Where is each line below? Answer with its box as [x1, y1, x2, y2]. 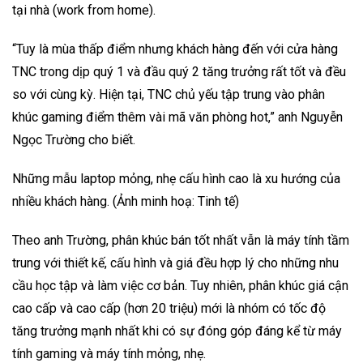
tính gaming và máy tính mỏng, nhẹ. [12, 345, 209, 361]
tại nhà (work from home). [12, 2, 156, 18]
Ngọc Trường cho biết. [12, 131, 135, 147]
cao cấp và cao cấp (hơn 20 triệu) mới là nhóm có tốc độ [12, 300, 326, 316]
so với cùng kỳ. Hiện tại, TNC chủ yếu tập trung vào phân [12, 86, 325, 102]
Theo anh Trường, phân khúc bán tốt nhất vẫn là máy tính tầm [12, 232, 349, 248]
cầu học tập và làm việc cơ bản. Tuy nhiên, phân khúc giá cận [12, 277, 348, 293]
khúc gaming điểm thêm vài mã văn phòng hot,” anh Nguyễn [12, 109, 343, 125]
